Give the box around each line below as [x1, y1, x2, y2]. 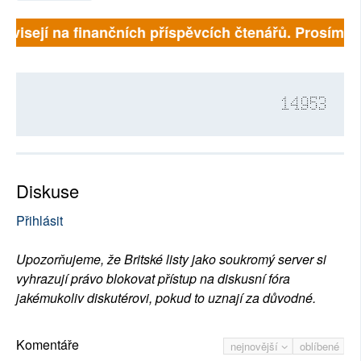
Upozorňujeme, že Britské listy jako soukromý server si [16, 249, 326, 268]
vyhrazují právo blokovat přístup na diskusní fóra [16, 268, 290, 288]
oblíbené [300, 338, 339, 354]
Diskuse [16, 177, 79, 203]
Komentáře [16, 334, 79, 354]
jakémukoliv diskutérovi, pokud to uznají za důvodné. [16, 288, 316, 307]
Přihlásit [16, 210, 63, 230]
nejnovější [230, 338, 281, 354]
